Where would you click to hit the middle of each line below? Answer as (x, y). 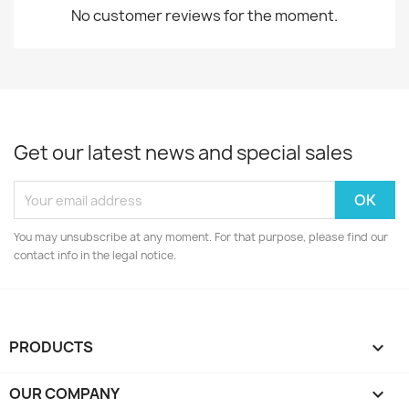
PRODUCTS (51, 347)
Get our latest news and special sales (183, 153)
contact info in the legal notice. (95, 255)
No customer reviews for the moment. (204, 16)
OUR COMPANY (64, 393)
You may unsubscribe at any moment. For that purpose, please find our (201, 237)
